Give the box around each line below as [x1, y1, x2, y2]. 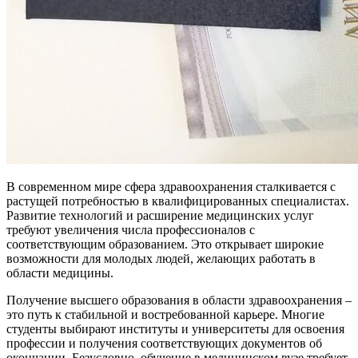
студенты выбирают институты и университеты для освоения [6, 321, 344, 336]
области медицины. [6, 265, 113, 280]
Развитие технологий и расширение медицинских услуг [6, 208, 314, 222]
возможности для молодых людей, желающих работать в [6, 251, 316, 265]
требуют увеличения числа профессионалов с [6, 222, 255, 237]
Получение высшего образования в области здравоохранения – [6, 292, 352, 307]
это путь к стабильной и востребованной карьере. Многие [6, 307, 324, 321]
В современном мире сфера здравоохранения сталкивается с [6, 179, 336, 193]
